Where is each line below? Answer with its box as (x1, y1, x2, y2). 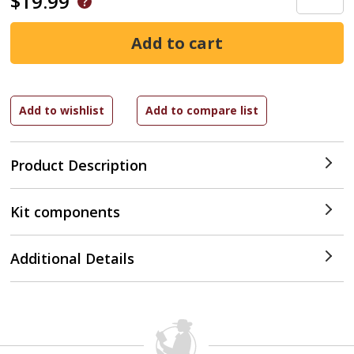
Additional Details (10, 249, 135, 268)
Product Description (10, 156, 148, 175)
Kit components (10, 202, 121, 221)
